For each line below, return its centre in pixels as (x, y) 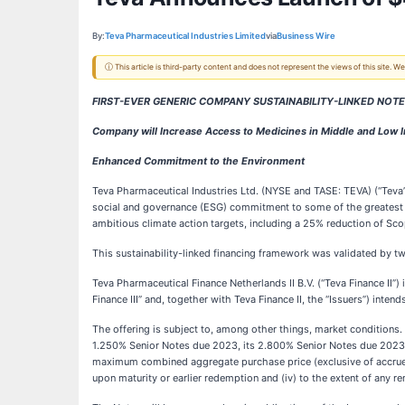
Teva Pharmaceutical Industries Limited (185, 35)
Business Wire (306, 35)
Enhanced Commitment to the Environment (198, 161)
